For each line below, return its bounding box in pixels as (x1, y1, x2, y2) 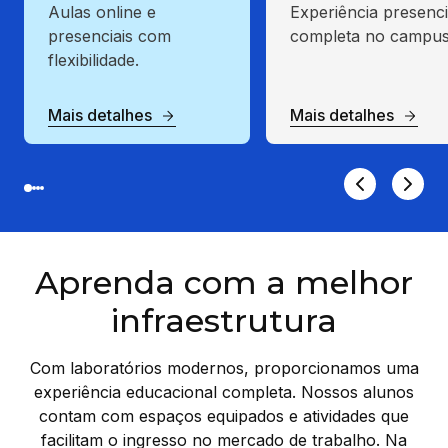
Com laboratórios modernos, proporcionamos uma (29, 358, 419, 379)
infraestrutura (111, 301, 337, 341)
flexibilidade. (48, 50, 139, 71)
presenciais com (48, 26, 171, 47)
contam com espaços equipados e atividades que (39, 406, 409, 427)
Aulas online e (48, 2, 156, 23)
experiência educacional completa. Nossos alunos (34, 382, 414, 403)
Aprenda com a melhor (35, 263, 413, 303)
